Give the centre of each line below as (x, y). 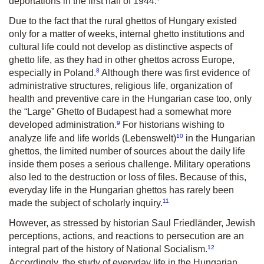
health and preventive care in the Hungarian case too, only (130, 99)
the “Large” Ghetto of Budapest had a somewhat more (120, 112)
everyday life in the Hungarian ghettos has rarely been (121, 190)
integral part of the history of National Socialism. (108, 249)
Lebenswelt (149, 138)
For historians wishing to (172, 125)
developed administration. (63, 125)
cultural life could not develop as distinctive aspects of (121, 47)
